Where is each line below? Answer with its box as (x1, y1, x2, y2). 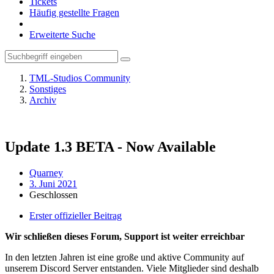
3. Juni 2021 (29, 178, 77, 189)
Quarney (29, 167, 63, 178)
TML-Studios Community (29, 73, 130, 83)
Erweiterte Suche (29, 29, 95, 40)
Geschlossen (29, 189, 78, 200)
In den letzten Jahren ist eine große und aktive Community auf (5, 251, 244, 262)
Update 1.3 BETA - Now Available (5, 138, 216, 155)
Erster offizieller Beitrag (29, 210, 122, 221)
